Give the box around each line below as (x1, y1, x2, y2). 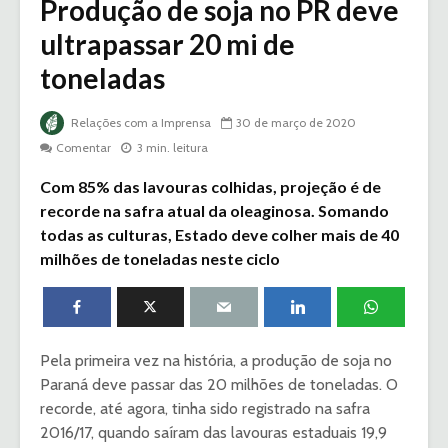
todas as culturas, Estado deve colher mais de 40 (40, 225, 399, 245)
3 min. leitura (137, 140, 208, 156)
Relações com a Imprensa (68, 115, 211, 131)
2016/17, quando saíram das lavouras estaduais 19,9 (40, 423, 387, 443)
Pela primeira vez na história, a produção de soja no (40, 351, 392, 371)
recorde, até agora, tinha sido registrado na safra (40, 399, 370, 419)
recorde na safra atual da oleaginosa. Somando (40, 201, 389, 221)
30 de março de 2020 (236, 115, 356, 131)
